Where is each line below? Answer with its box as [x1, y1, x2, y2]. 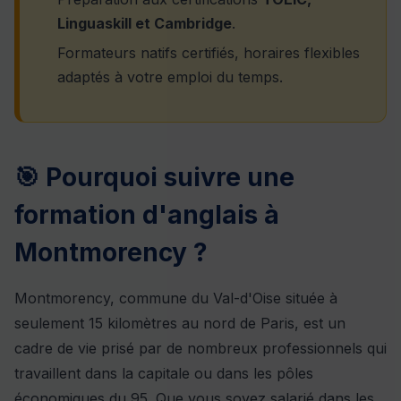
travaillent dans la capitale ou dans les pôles [14, 364, 313, 383]
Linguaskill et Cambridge [57, 13, 232, 32]
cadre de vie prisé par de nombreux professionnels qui [14, 339, 387, 358]
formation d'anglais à [14, 200, 279, 231]
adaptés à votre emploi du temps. [57, 68, 283, 87]
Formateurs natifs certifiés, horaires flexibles [57, 44, 360, 63]
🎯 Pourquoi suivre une [14, 162, 294, 193]
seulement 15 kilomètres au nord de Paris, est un [14, 314, 346, 333]
